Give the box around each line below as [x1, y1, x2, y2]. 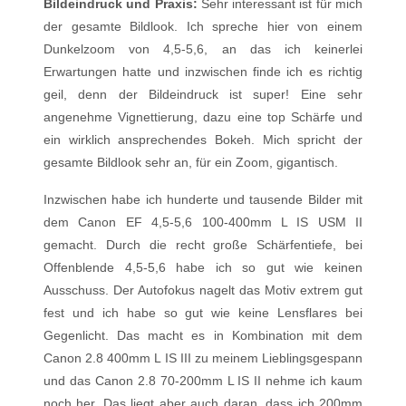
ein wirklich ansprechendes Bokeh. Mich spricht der [43, 132, 362, 147]
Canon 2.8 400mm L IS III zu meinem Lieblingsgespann [43, 351, 362, 365]
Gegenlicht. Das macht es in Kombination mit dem [43, 328, 362, 343]
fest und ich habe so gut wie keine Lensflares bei [43, 305, 362, 320]
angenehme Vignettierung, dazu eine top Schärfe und [43, 110, 362, 124]
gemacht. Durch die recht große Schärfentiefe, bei [43, 237, 362, 252]
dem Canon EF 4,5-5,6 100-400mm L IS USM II [43, 215, 362, 229]
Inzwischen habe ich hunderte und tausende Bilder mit [43, 192, 362, 207]
